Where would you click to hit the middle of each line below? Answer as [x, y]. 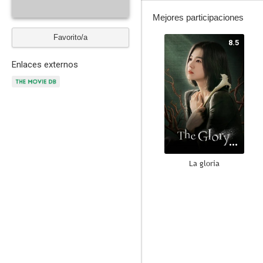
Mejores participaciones [198, 17]
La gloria [204, 163]
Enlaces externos [45, 65]
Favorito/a [70, 37]
